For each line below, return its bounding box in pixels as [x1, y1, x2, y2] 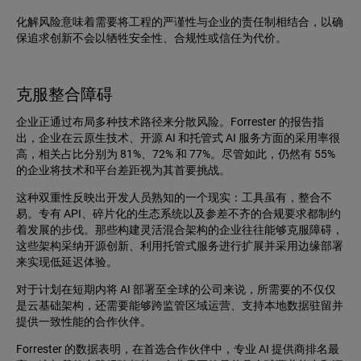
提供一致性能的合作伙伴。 [16, 315, 151, 329]
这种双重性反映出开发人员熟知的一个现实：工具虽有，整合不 [16, 191, 332, 205]
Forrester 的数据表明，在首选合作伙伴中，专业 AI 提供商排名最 [16, 342, 339, 356]
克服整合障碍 [16, 85, 113, 105]
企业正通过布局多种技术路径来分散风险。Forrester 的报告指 [16, 115, 324, 129]
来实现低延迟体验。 [16, 255, 118, 269]
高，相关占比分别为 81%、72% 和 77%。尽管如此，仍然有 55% [16, 147, 335, 161]
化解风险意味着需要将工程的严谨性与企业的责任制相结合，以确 [16, 15, 343, 29]
